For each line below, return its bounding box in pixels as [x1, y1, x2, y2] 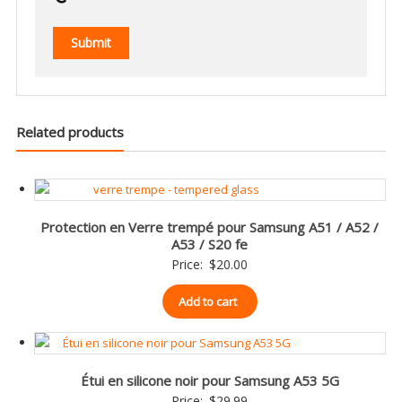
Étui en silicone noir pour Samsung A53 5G [80, 371, 339, 389]
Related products [15, 122, 124, 141]
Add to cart [178, 293, 237, 310]
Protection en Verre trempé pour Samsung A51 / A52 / [40, 217, 380, 236]
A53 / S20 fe [171, 234, 249, 253]
